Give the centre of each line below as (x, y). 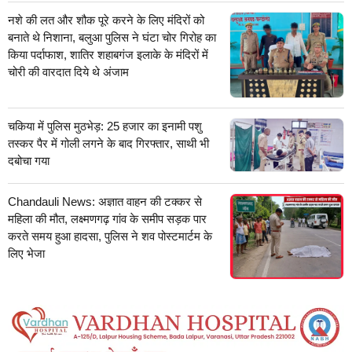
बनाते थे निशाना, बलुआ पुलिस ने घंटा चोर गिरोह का (112, 38)
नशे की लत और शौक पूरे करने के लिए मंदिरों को (106, 20)
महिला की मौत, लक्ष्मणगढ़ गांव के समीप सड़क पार (107, 219)
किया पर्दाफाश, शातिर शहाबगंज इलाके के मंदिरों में (108, 55)
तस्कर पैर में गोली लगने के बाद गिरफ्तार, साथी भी (108, 144)
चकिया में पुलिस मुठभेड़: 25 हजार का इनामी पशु (105, 126)
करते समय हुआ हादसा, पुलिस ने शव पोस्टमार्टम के (110, 236)
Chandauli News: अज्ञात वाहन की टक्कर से (105, 202)
